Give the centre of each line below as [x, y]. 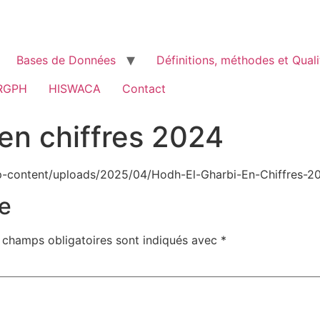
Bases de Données [66, 60]
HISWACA [75, 89]
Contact [144, 89]
